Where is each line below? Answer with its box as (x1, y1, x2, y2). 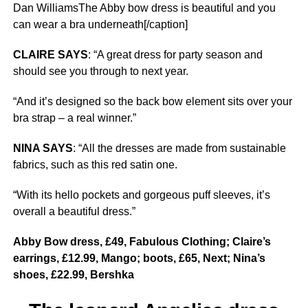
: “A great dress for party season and (87, 49, 263, 60)
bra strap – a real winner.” (12, 112, 136, 124)
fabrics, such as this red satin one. (12, 159, 177, 170)
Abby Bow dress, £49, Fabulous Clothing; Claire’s (12, 236, 271, 247)
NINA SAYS (12, 142, 73, 154)
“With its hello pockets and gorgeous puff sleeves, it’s (12, 189, 270, 201)
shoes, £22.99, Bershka (12, 269, 134, 280)
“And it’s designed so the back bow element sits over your (12, 96, 292, 107)
